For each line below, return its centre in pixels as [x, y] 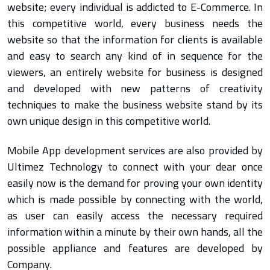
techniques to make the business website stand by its [135, 105]
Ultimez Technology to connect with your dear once [135, 167]
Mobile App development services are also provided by [135, 151]
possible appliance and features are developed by [135, 248]
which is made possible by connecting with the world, [135, 199]
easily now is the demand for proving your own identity [135, 183]
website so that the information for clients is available [135, 40]
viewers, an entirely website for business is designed [135, 72]
